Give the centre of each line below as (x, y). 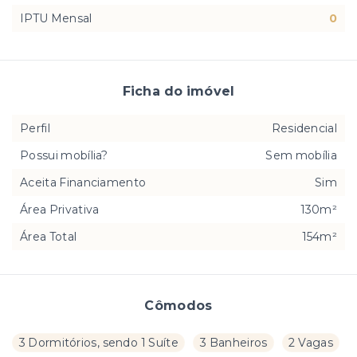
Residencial (304, 128)
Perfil (35, 128)
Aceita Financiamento (83, 182)
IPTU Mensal (56, 18)
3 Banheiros (233, 342)
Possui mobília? (64, 155)
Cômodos (178, 305)
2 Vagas (311, 342)
